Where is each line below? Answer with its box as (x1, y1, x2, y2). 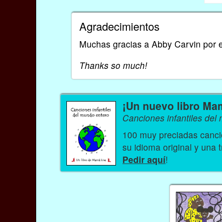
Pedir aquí (122, 153, 166, 166)
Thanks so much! (79, 58, 148, 71)
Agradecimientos (79, 18, 160, 34)
